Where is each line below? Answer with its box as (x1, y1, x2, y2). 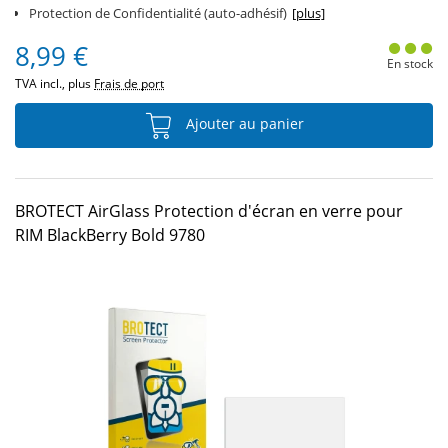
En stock (386, 55, 433, 72)
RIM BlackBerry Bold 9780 (15, 224, 205, 246)
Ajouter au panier (182, 114, 304, 134)
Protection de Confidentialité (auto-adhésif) (29, 4, 287, 22)
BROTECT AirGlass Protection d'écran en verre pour (15, 200, 403, 222)
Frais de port (94, 75, 164, 92)
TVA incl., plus (15, 75, 94, 92)
